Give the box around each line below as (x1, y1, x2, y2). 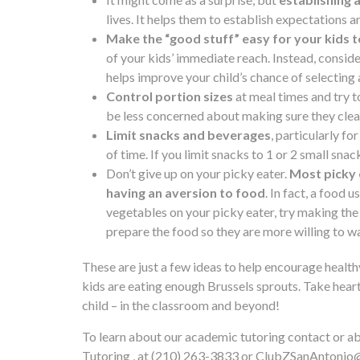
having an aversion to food (106, 185, 265, 201)
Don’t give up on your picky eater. (106, 166, 289, 182)
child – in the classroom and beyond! (82, 297, 280, 313)
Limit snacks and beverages (106, 127, 271, 143)
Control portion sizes (106, 88, 233, 104)
